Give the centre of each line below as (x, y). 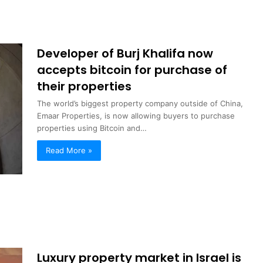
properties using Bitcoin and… (92, 128)
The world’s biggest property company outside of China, (140, 103)
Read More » (69, 150)
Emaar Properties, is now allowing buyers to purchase (136, 115)
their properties (85, 86)
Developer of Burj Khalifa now (125, 53)
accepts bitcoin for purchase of (132, 70)
